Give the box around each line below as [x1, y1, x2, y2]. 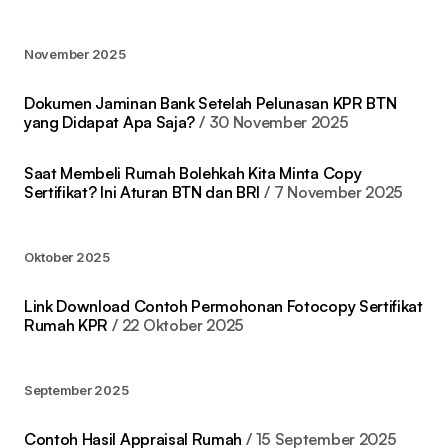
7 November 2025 [273, 182, 404, 203]
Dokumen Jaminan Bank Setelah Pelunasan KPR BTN [24, 93, 397, 114]
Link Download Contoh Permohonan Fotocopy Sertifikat [24, 296, 423, 317]
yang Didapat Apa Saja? [24, 112, 195, 133]
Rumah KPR [24, 315, 109, 336]
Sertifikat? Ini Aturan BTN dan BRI [24, 182, 261, 203]
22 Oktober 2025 [121, 315, 245, 336]
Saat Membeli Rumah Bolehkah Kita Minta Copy [24, 163, 362, 184]
